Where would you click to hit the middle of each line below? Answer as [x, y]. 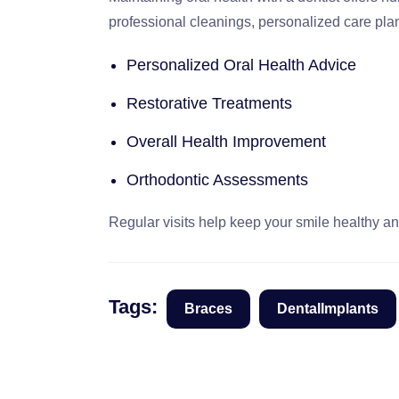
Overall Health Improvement [226, 141]
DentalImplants [328, 308]
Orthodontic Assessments [217, 179]
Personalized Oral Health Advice [241, 65]
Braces [208, 308]
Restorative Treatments [209, 103]
